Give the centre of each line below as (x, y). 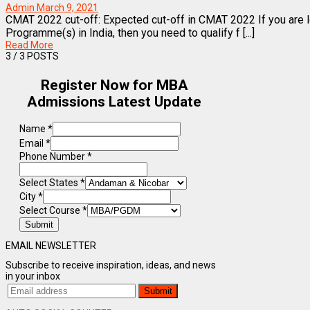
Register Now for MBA (114, 85)
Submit (39, 225)
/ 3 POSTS (35, 56)
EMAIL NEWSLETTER (51, 246)
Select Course (51, 211)
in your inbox (33, 276)
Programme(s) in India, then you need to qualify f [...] (130, 33)
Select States (50, 183)
